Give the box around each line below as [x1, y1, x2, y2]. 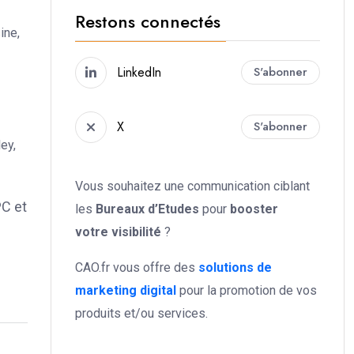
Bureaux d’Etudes [96, 201, 199, 217]
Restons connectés [75, 8, 220, 34]
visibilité [111, 224, 161, 239]
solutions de [198, 259, 272, 275]
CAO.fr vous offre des [75, 259, 198, 275]
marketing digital [75, 282, 176, 298]
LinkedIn [117, 63, 161, 82]
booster [227, 201, 278, 217]
